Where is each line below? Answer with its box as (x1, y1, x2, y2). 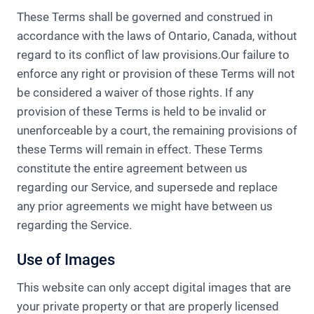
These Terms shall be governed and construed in (17, 10, 273, 24)
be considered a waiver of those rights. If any (17, 86, 254, 100)
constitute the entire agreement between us (17, 161, 247, 175)
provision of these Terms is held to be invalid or (17, 104, 266, 118)
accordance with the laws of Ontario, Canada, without (17, 29, 297, 43)
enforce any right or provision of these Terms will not (17, 67, 295, 81)
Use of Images (17, 251, 115, 268)
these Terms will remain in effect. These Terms (17, 142, 263, 156)
